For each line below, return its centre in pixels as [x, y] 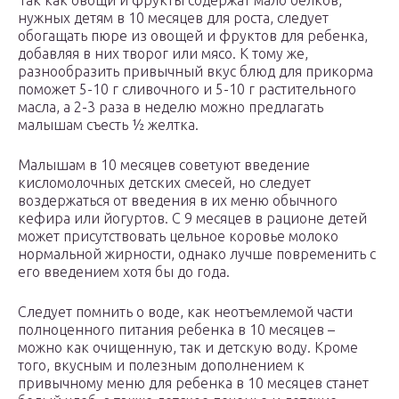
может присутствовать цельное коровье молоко [178, 236]
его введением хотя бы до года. [124, 272]
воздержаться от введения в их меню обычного [178, 201]
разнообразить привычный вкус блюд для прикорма [195, 72]
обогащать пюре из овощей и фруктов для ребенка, [193, 36]
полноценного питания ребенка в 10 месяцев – [176, 330]
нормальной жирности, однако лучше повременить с [197, 254]
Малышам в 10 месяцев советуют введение [164, 165]
